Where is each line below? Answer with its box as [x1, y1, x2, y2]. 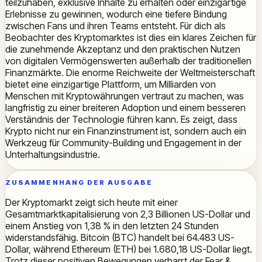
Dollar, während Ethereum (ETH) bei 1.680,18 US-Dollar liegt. [5, 243, 252, 255]
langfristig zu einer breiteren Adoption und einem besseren [5, 102, 246, 114]
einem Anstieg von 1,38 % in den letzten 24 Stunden [5, 219, 219, 232]
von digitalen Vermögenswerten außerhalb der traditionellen [5, 55, 251, 67]
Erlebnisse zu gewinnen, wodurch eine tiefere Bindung [5, 8, 227, 20]
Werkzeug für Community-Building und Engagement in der [5, 137, 242, 149]
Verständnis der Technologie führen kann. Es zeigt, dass [5, 113, 237, 126]
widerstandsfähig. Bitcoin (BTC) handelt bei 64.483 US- [5, 231, 235, 243]
